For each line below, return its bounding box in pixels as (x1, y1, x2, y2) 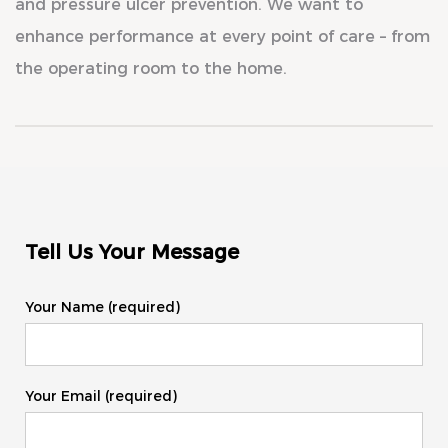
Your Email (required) (25, 387, 177, 406)
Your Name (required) (25, 298, 180, 317)
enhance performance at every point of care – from (15, 27, 430, 47)
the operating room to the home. (15, 59, 287, 79)
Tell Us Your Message (25, 240, 239, 265)
